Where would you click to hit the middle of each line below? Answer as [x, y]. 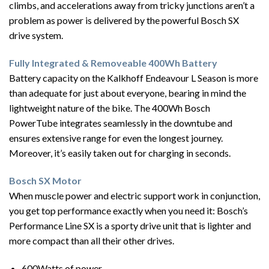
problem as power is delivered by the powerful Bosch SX [124, 20]
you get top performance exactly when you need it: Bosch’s [128, 210]
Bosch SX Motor [45, 180]
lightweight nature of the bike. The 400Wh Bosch [110, 107]
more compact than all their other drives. [92, 240]
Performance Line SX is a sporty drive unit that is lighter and [130, 225]
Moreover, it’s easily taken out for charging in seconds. [120, 153]
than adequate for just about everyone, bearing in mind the [128, 92]
